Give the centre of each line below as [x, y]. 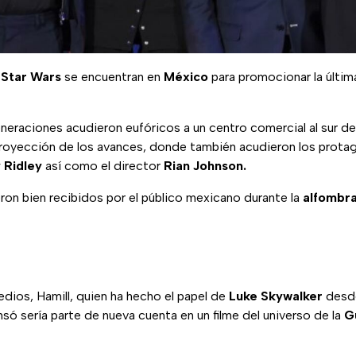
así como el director [103, 166]
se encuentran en [112, 77]
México [186, 77]
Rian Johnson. [205, 166]
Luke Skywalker [276, 296]
